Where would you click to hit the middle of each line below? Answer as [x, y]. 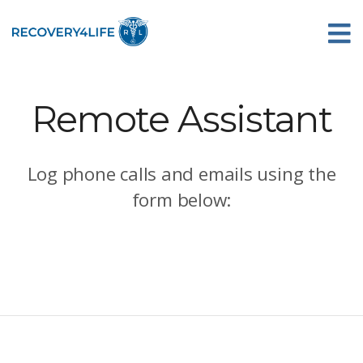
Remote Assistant [181, 120]
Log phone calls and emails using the [181, 174]
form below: [181, 200]
